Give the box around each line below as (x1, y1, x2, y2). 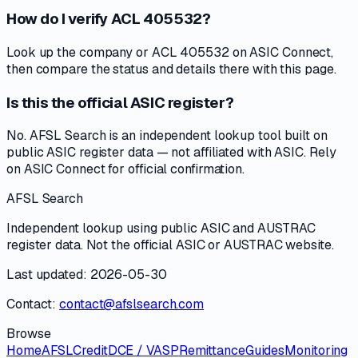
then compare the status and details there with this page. (6, 60, 336, 78)
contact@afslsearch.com (59, 296, 205, 313)
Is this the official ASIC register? (6, 92, 234, 113)
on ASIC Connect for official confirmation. (6, 161, 245, 178)
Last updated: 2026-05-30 (6, 266, 167, 284)
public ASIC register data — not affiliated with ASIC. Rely (6, 144, 336, 161)
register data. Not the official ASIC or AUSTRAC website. (6, 237, 334, 254)
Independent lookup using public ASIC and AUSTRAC (6, 220, 316, 237)
